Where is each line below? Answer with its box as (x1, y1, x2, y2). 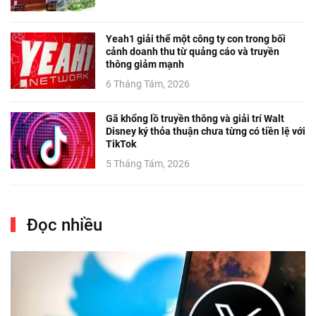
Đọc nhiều (23, 215, 103, 236)
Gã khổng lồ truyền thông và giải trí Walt (106, 113, 284, 125)
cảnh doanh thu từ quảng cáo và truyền (106, 46, 279, 58)
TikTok (106, 138, 136, 150)
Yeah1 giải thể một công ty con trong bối (106, 33, 286, 45)
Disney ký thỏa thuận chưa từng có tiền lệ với (106, 126, 305, 138)
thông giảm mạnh (106, 59, 184, 71)
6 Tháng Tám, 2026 (106, 78, 190, 90)
